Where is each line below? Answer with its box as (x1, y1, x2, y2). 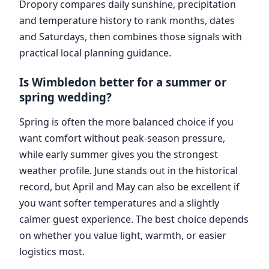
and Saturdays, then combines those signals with (19, 29, 242, 43)
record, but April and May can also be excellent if (19, 180, 240, 193)
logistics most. (19, 244, 85, 258)
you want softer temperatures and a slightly (19, 196, 219, 210)
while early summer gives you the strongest (19, 147, 218, 161)
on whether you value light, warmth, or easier (19, 228, 226, 242)
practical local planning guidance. (19, 46, 171, 59)
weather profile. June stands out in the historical (19, 163, 238, 177)
